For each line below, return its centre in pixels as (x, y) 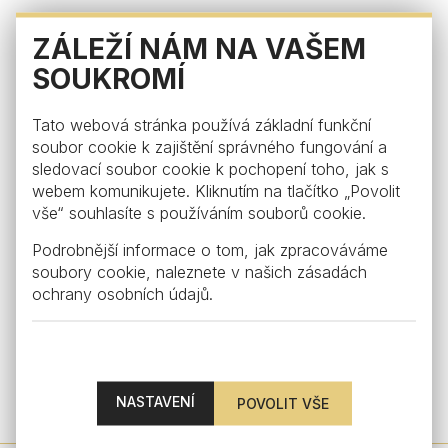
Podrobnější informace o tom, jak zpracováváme (210, 249)
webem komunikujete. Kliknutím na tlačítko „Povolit (216, 190)
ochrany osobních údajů (120, 293)
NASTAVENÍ (155, 401)
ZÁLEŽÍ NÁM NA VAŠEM (199, 48)
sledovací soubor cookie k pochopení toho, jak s (210, 168)
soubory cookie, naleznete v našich (164, 271)
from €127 (224, 412)
